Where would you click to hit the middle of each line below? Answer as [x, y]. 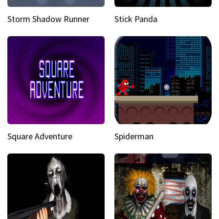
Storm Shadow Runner [48, 19]
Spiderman [134, 136]
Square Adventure [40, 136]
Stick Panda [136, 19]
